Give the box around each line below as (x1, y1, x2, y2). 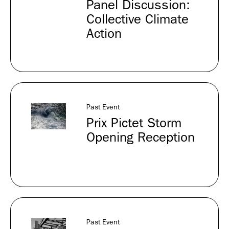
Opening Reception (86, 129, 195, 145)
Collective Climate (86, 11, 189, 27)
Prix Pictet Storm (86, 115, 181, 131)
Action (86, 26, 122, 41)
